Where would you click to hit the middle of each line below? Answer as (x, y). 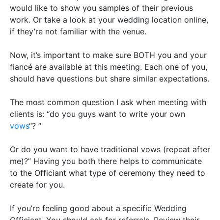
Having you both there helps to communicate (118, 161)
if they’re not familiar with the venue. (78, 31)
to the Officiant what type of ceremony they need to (108, 173)
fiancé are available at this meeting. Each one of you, (109, 67)
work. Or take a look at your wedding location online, (109, 19)
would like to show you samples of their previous (101, 8)
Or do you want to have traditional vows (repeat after (110, 149)
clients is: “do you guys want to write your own (97, 114)
